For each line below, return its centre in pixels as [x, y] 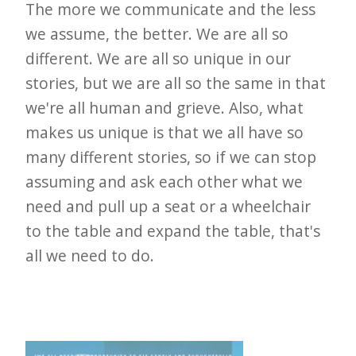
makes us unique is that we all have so [165, 132]
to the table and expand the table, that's [173, 230]
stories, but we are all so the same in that [176, 83]
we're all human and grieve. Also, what [165, 107]
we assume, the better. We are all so [157, 33]
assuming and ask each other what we [164, 181]
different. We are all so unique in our [159, 58]
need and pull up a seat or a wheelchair [168, 206]
